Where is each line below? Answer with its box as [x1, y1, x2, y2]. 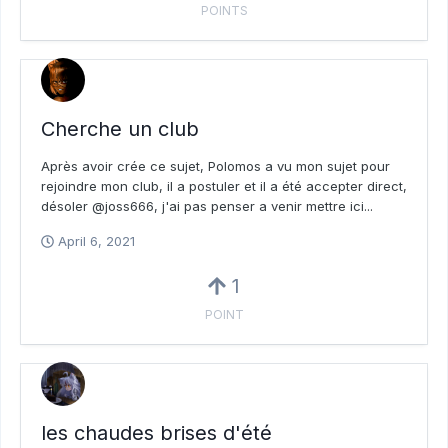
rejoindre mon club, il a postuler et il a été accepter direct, [41, 178, 407, 195]
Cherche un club [41, 117, 199, 142]
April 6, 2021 [58, 233, 135, 250]
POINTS [200, 3, 248, 18]
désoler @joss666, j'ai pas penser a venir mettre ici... [41, 198, 373, 215]
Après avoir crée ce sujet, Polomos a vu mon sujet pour [41, 158, 390, 175]
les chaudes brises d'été [41, 421, 272, 446]
